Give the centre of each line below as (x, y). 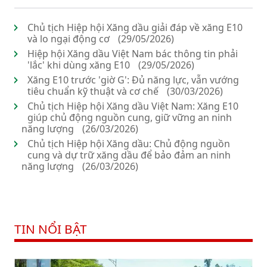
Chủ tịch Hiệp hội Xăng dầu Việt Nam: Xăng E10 (133, 106)
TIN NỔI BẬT (51, 229)
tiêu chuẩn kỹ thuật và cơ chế (93, 91)
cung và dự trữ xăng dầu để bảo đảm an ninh (129, 155)
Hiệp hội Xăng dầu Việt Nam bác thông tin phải (133, 54)
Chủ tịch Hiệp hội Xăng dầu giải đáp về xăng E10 (135, 28)
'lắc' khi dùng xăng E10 (79, 65)
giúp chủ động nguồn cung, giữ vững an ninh (130, 118)
